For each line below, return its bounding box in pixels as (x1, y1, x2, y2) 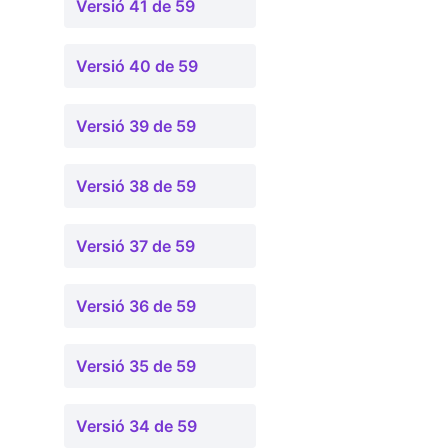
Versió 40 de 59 (76, 56, 198, 76)
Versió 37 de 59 (76, 236, 195, 256)
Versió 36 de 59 (76, 296, 196, 316)
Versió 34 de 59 (76, 416, 197, 436)
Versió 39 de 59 (76, 116, 196, 136)
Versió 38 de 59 (76, 176, 196, 196)
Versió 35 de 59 (76, 356, 196, 376)
